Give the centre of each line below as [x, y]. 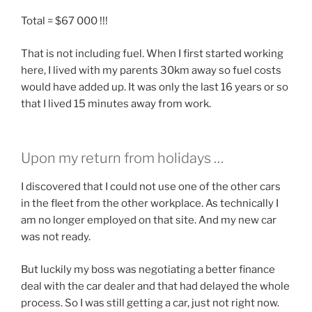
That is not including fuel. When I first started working [152, 53]
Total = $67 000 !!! [64, 21]
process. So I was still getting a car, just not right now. [150, 303]
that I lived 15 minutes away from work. [116, 103]
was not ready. [56, 237]
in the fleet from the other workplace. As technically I [150, 204]
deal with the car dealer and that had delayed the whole [155, 286]
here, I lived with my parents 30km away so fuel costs [151, 70]
